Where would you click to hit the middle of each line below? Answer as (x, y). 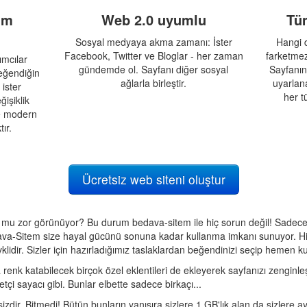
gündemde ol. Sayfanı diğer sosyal (153, 69)
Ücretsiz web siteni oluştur (153, 179)
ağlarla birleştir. (153, 83)
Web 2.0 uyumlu (153, 20)
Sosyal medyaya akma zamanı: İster (153, 42)
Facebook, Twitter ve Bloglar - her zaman (153, 56)
